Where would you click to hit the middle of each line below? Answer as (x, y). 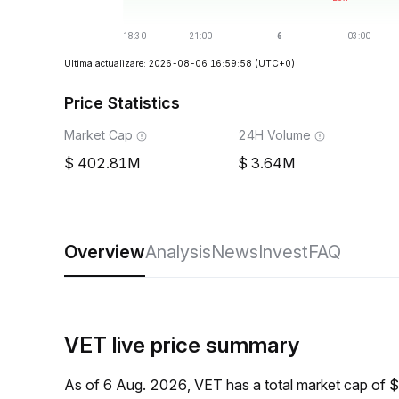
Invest (283, 252)
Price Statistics (122, 103)
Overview (105, 252)
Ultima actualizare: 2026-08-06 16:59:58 (158, 63)
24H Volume (274, 135)
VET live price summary (182, 345)
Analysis (178, 252)
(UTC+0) (275, 63)
